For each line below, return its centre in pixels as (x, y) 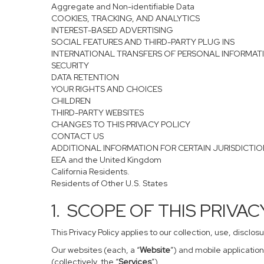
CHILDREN (71, 101)
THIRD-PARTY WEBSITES (98, 113)
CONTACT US (77, 136)
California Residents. (90, 171)
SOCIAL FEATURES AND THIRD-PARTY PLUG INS (143, 42)
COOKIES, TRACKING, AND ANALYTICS (126, 18)
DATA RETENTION (85, 77)
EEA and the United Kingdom (106, 160)
